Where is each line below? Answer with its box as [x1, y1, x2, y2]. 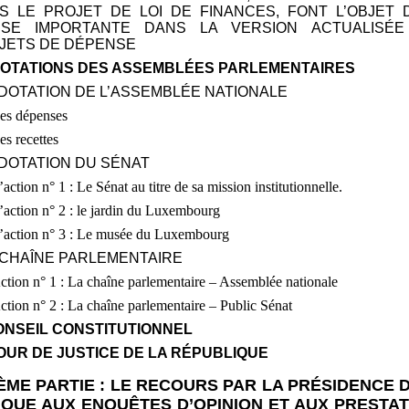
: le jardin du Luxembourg [69, 203, 221, 219]
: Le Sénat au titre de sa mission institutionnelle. [69, 179, 343, 195]
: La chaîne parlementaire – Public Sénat [60, 298, 293, 314]
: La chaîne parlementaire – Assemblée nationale [60, 274, 339, 290]
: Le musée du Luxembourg [69, 226, 230, 243]
